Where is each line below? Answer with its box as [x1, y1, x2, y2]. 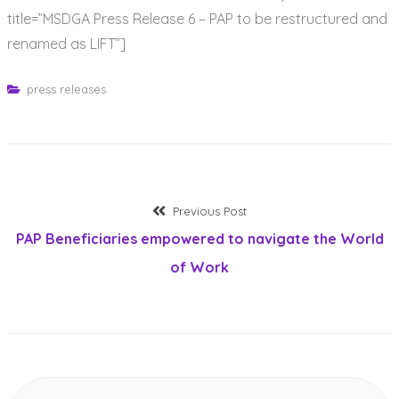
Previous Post [173, 203, 248, 218]
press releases [26, 81, 106, 96]
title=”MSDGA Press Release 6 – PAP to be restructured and [7, 9, 387, 28]
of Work [170, 257, 229, 276]
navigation [6, 236, 116, 264]
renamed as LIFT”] [7, 34, 126, 53]
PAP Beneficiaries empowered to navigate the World [15, 229, 384, 248]
